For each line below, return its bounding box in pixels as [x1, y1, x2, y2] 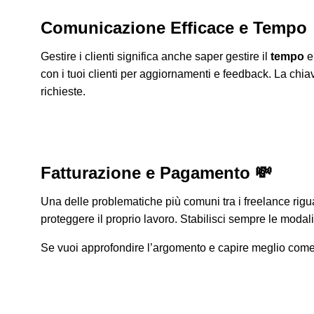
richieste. [41, 86, 86, 98]
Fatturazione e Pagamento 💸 [41, 163, 272, 183]
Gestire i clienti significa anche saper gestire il [41, 50, 271, 63]
